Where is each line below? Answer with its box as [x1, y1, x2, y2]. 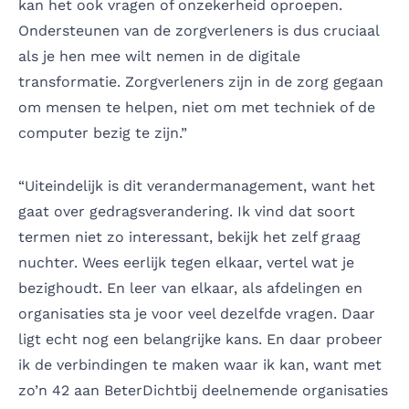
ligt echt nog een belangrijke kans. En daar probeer [18, 330, 383, 348]
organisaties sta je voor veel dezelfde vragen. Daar [18, 304, 375, 322]
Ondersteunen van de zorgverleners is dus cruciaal [18, 21, 379, 39]
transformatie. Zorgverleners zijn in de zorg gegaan [18, 72, 383, 90]
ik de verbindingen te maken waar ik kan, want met [18, 355, 382, 373]
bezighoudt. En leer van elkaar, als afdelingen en [18, 278, 362, 297]
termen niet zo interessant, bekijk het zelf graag [18, 227, 361, 246]
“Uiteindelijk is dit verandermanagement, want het [18, 176, 375, 194]
